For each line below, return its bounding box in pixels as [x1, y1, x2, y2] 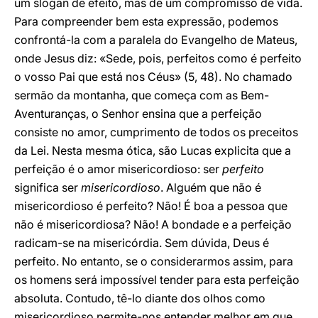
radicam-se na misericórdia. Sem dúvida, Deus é [14, 236, 269, 250]
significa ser [14, 180, 81, 194]
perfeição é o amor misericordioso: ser [14, 162, 222, 176]
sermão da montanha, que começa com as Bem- [14, 88, 269, 102]
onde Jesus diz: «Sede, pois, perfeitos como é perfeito [14, 51, 302, 65]
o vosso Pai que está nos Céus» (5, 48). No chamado [14, 70, 292, 84]
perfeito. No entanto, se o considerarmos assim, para [14, 254, 293, 268]
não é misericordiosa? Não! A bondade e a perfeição [14, 217, 292, 231]
